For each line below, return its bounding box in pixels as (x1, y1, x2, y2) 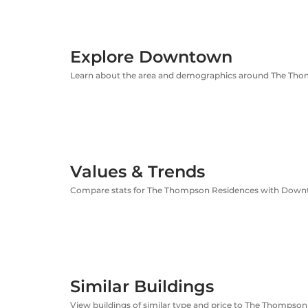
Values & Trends (70, 161, 205, 181)
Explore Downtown (70, 46, 232, 67)
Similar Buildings (70, 276, 214, 296)
